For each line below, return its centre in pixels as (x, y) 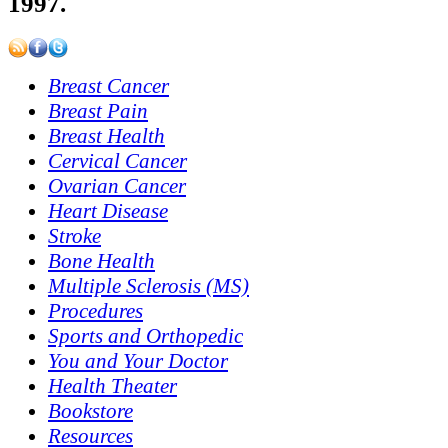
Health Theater (112, 385)
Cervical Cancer (117, 160)
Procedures (95, 310)
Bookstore (90, 410)
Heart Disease (108, 210)
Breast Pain (98, 110)
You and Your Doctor (138, 360)
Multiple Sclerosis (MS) (148, 285)
